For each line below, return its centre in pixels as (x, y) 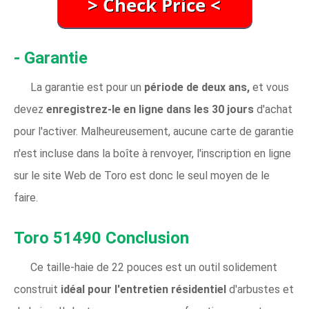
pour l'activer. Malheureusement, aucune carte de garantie (154, 131)
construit (37, 289)
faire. (26, 198)
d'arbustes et (261, 289)
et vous (271, 87)
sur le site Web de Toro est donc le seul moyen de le (142, 176)
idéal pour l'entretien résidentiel (145, 289)
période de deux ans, (198, 87)
